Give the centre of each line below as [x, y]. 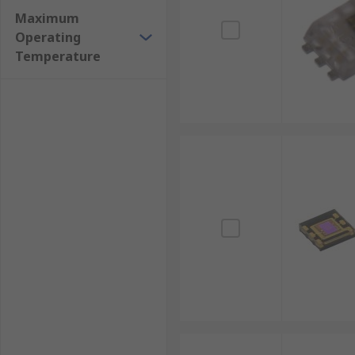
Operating [48, 37]
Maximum [47, 18]
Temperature [58, 56]
